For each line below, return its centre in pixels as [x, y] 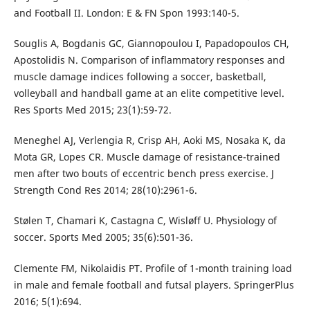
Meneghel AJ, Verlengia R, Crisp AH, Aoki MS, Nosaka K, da [149, 140]
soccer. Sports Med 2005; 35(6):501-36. [103, 237]
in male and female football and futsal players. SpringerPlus [154, 284]
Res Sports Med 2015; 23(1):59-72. [92, 110]
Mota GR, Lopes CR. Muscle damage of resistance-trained [147, 157]
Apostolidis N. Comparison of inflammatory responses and [149, 60]
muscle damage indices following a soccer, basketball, [140, 77]
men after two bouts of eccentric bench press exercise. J [144, 174]
